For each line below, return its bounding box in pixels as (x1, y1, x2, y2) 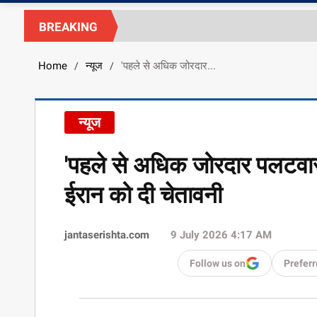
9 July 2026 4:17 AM (171, 228, 272, 241)
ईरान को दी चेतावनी (64, 180, 223, 209)
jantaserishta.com (64, 228, 150, 241)
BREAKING (38, 19, 98, 34)
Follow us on (190, 257, 246, 269)
